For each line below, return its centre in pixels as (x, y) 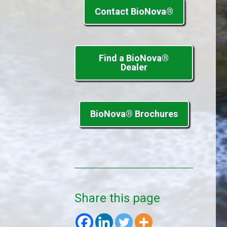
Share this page (117, 198)
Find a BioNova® (134, 58)
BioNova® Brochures (134, 114)
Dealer (134, 67)
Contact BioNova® (134, 11)
